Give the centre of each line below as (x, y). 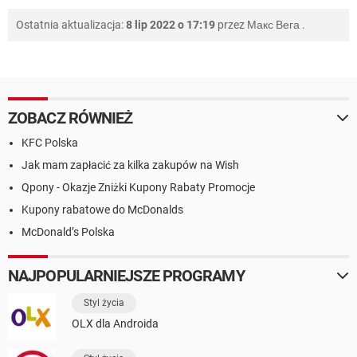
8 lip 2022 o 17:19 (171, 25)
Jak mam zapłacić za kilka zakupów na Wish (130, 165)
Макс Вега (273, 25)
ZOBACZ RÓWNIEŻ (71, 118)
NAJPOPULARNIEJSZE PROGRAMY (126, 276)
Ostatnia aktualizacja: (71, 25)
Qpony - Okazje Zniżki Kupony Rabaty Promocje (138, 188)
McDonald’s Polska (68, 232)
